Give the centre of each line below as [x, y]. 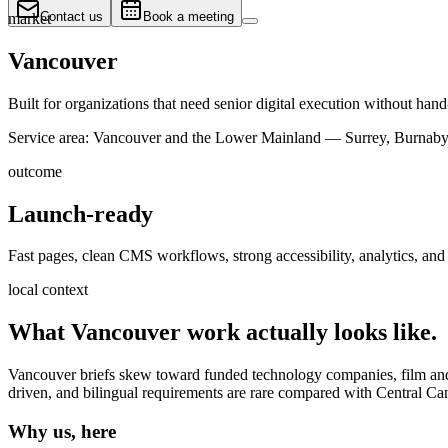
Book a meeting [188, 16]
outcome [35, 171]
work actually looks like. [309, 332]
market [29, 18]
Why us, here [62, 431]
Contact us [71, 16]
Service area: [48, 137]
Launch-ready [80, 213]
